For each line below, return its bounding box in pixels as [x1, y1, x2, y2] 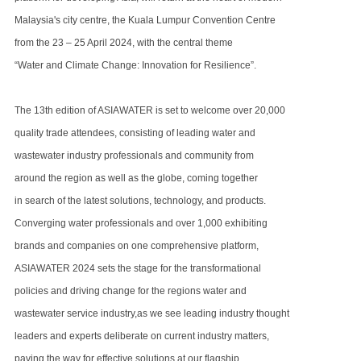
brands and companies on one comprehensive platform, [15, 240, 261, 251]
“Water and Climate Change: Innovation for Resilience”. [15, 60, 256, 71]
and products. [206, 195, 268, 206]
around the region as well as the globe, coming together [15, 172, 260, 184]
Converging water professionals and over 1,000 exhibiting [15, 218, 270, 229]
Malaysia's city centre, [15, 15, 112, 26]
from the [15, 37, 52, 48]
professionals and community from [104, 150, 256, 161]
